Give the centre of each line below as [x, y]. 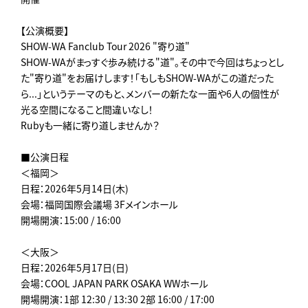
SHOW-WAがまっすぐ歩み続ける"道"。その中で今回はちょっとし [152, 62]
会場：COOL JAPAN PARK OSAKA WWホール [114, 283]
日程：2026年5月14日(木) [75, 188]
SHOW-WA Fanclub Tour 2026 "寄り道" [105, 46]
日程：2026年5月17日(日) [75, 267]
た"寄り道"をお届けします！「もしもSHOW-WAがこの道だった [147, 77]
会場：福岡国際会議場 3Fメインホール [99, 204]
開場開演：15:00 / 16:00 [71, 220]
